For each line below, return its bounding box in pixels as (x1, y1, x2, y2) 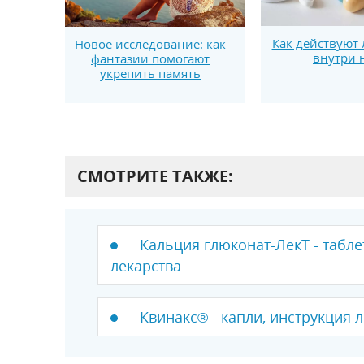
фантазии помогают (91, 50, 210, 67)
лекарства (110, 255, 181, 275)
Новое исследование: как (75, 35, 226, 52)
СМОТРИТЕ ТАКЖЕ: (76, 164, 233, 187)
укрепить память (100, 64, 201, 81)
